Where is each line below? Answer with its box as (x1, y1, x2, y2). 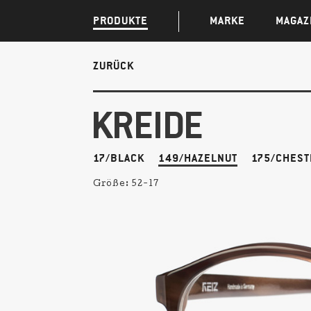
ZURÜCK (93, 58, 135, 73)
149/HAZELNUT (158, 151, 238, 165)
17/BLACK (93, 151, 145, 165)
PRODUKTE (93, 13, 149, 28)
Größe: (93, 180, 133, 189)
